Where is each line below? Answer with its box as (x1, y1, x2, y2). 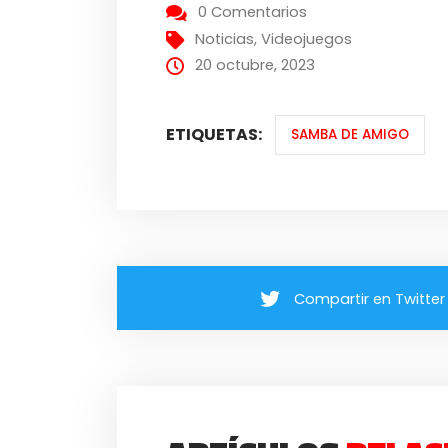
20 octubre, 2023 (195, 55, 316, 76)
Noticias (195, 29, 255, 50)
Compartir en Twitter (294, 288, 446, 309)
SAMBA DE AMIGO (290, 125, 409, 145)
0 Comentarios (198, 2, 308, 23)
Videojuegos (261, 29, 353, 50)
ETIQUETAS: (166, 122, 263, 146)
